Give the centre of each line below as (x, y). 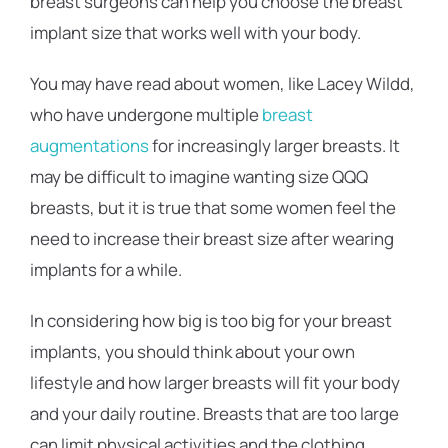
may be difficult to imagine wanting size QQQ (199, 176)
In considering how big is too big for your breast (211, 320)
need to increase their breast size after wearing (212, 238)
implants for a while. (106, 269)
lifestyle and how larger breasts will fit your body (215, 382)
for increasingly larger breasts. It (274, 145)
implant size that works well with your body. (195, 32)
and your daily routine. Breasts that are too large (214, 413)
